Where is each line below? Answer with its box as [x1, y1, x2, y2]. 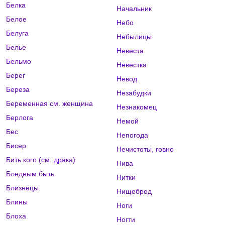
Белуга [6, 29, 29, 38]
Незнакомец [116, 103, 157, 111]
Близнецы [6, 184, 39, 192]
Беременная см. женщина [6, 99, 93, 108]
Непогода [116, 131, 148, 140]
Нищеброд [116, 187, 152, 196]
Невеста [116, 47, 144, 55]
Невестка [116, 61, 147, 69]
